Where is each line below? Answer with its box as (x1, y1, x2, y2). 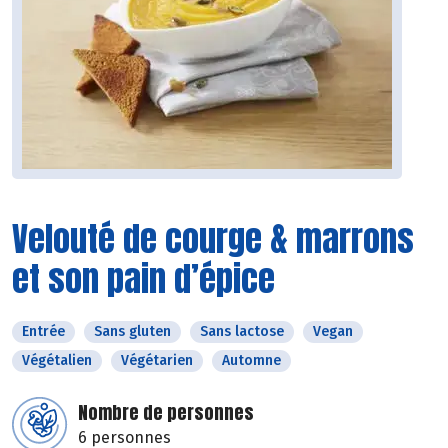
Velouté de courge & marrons (12, 213, 414, 265)
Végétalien (22, 352, 92, 370)
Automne (222, 352, 281, 370)
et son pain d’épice (12, 253, 275, 305)
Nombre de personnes (78, 399, 254, 427)
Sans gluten (94, 323, 171, 341)
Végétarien (121, 352, 193, 370)
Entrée (22, 323, 65, 341)
